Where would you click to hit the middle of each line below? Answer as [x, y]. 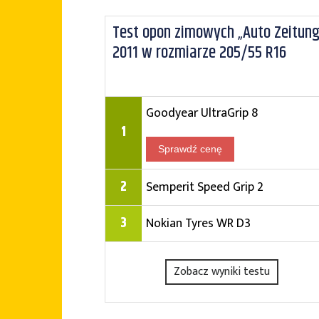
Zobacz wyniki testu [222, 272]
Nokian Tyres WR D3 [198, 223]
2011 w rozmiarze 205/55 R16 [199, 53]
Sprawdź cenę [190, 149]
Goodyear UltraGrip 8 [202, 113]
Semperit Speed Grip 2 [205, 187]
